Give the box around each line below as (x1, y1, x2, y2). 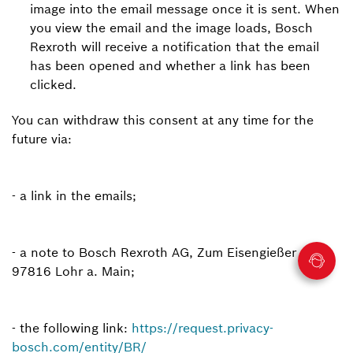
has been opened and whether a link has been (30, 58, 310, 73)
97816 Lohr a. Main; (12, 263, 135, 279)
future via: (12, 131, 72, 147)
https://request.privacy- (132, 320, 273, 336)
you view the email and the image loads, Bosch (30, 20, 313, 35)
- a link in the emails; (12, 188, 136, 203)
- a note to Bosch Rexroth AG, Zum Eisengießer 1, (12, 244, 312, 260)
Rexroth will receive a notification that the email (30, 39, 319, 54)
